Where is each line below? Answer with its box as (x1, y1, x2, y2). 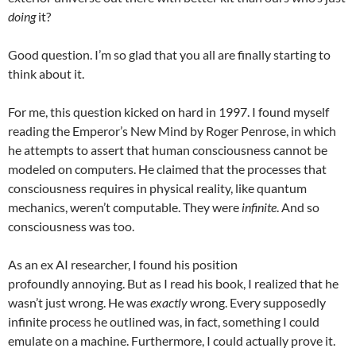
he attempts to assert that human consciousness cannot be (8, 142, 327, 157)
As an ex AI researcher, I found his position (8, 257, 238, 272)
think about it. (8, 66, 84, 81)
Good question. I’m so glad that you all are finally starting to (8, 47, 331, 62)
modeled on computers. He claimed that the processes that (8, 161, 327, 176)
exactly (150, 295, 188, 310)
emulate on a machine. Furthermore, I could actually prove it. (8, 333, 335, 348)
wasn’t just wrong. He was (8, 295, 150, 310)
